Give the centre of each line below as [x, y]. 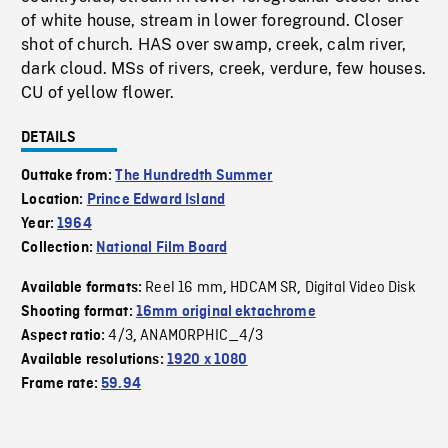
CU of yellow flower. [98, 93]
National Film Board [162, 248]
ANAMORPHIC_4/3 [202, 336]
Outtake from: [68, 176]
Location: [54, 200]
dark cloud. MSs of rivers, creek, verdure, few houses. [223, 69]
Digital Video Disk [360, 288]
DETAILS [49, 138]
